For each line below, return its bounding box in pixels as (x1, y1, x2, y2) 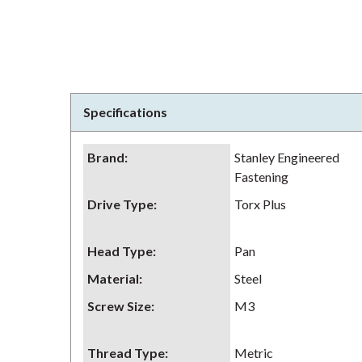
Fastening (234, 169, 288, 184)
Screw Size (87, 298, 151, 314)
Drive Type (87, 196, 154, 212)
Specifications (83, 104, 167, 120)
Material (87, 271, 139, 286)
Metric (234, 345, 273, 360)
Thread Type (87, 345, 165, 360)
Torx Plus (234, 196, 286, 212)
